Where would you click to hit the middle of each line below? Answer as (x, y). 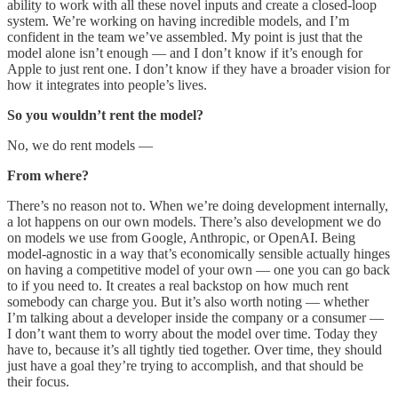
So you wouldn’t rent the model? (105, 115)
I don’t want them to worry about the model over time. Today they (192, 334)
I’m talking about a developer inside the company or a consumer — (195, 318)
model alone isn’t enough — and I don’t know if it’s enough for (185, 53)
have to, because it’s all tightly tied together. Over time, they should (195, 350)
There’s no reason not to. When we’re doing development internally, (198, 206)
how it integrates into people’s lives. (107, 85)
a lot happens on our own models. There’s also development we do (194, 222)
